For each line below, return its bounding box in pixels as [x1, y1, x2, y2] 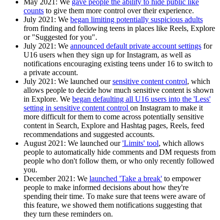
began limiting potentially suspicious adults [70, 15, 203, 24]
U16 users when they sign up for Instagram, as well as [24, 50, 191, 59]
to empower [162, 174, 201, 183]
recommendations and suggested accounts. [24, 130, 155, 138]
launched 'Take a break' [89, 174, 162, 183]
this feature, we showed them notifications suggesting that [24, 200, 202, 209]
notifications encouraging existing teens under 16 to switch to [24, 59, 213, 68]
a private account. [24, 68, 78, 77]
